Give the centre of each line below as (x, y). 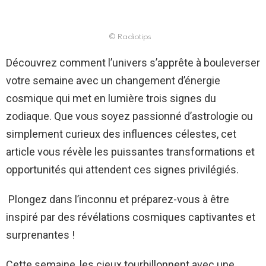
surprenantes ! (40, 235)
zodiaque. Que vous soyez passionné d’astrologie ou (129, 116)
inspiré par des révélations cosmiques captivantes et (131, 217)
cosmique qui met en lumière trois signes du (111, 99)
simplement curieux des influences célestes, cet (121, 134)
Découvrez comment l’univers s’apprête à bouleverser (133, 63)
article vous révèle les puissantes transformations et (130, 152)
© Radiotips (130, 37)
